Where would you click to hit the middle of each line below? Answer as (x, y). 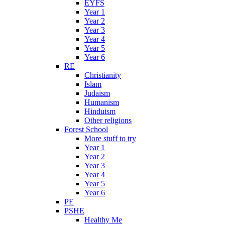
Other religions (108, 120)
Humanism (102, 102)
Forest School (86, 129)
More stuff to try (110, 138)
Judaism (97, 93)
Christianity (103, 75)
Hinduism (100, 111)
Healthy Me (103, 219)
